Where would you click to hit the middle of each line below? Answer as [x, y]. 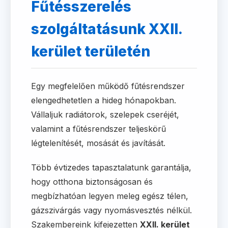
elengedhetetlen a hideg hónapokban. [104, 100]
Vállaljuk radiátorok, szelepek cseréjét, [105, 115]
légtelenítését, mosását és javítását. [98, 143]
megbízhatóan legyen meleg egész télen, [110, 196]
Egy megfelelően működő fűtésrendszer [108, 86]
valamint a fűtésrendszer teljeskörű [98, 129]
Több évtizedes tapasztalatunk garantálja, [111, 167]
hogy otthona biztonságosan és [92, 182]
